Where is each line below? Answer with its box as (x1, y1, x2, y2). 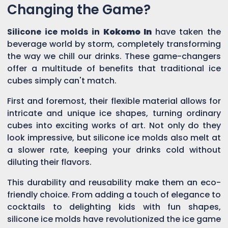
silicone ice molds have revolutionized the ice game (7, 213, 221, 225)
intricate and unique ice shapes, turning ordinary (7, 107, 221, 119)
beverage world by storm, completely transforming (7, 38, 221, 50)
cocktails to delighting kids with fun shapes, (7, 201, 221, 213)
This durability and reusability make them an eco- (7, 176, 221, 188)
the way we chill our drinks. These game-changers (7, 50, 221, 62)
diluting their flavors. (7, 156, 92, 168)
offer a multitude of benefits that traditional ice (7, 62, 221, 74)
